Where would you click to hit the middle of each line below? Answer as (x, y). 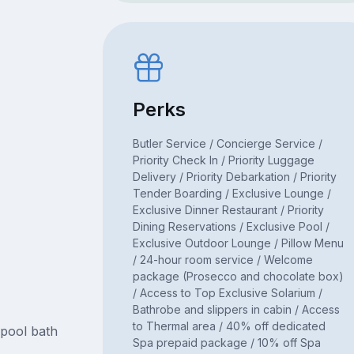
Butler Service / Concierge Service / (227, 144)
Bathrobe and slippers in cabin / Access (236, 310)
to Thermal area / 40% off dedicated (229, 326)
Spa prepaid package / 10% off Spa (226, 343)
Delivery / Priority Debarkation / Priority (234, 177)
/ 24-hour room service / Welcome (222, 260)
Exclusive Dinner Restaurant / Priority (228, 210)
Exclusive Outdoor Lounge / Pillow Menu (238, 243)
